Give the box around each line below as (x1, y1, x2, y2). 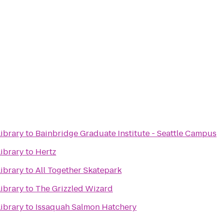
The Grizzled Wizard (35, 183, 113, 194)
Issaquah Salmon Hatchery (35, 201, 137, 213)
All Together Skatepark (35, 165, 122, 176)
